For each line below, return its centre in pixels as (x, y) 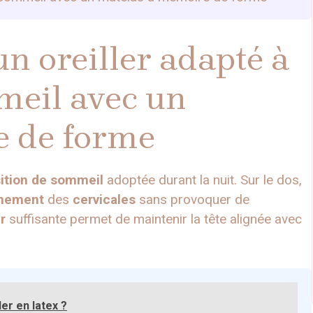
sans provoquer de (192, 199)
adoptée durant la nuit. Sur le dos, (203, 180)
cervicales (104, 199)
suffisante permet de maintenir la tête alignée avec (154, 219)
